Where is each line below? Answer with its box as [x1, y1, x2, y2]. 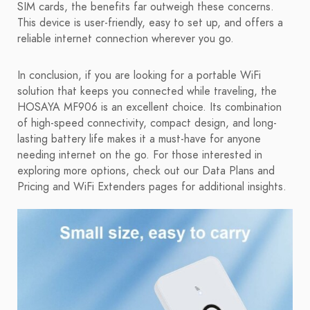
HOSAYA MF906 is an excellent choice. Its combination [17, 100, 282, 116]
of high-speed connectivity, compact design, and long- [17, 116, 277, 131]
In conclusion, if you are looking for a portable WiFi [17, 68, 261, 84]
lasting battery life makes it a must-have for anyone [17, 131, 261, 147]
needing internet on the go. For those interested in [17, 147, 262, 163]
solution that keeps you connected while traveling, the [17, 84, 277, 100]
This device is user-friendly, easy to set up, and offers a [17, 15, 283, 31]
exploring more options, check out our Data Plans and [17, 163, 275, 179]
